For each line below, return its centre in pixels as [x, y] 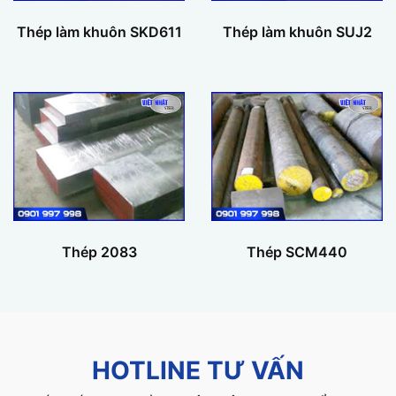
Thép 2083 [99, 251]
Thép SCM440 [297, 251]
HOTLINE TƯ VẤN [198, 370]
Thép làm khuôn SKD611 [99, 32]
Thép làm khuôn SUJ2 [297, 32]
